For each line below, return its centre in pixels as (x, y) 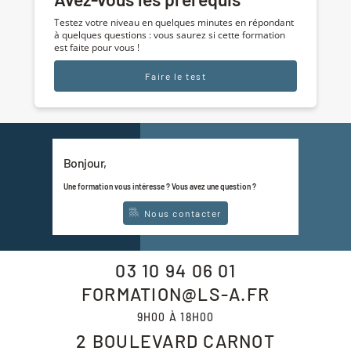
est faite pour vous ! (97, 47)
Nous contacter (181, 213)
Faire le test (175, 76)
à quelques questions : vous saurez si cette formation (170, 34)
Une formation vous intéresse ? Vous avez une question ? (159, 187)
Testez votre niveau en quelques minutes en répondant (174, 22)
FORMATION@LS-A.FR (175, 293)
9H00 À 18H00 (175, 317)
